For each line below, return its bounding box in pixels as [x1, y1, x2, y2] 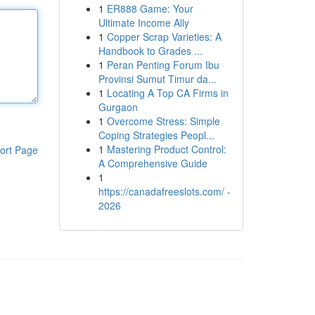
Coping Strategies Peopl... [98, 128, 214, 142]
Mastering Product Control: [106, 142, 226, 156]
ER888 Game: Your [106, 1, 193, 15]
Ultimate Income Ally [98, 15, 189, 30]
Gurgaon [98, 100, 138, 114]
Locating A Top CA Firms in [106, 86, 229, 100]
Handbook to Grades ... [98, 44, 202, 58]
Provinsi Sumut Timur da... [98, 72, 217, 86]
